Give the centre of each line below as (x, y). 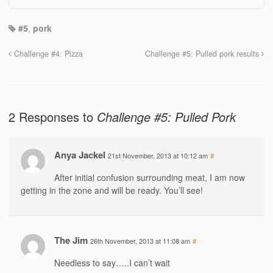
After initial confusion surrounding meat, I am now (150, 177)
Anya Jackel (80, 154)
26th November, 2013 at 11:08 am (140, 240)
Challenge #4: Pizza (47, 53)
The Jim (71, 240)
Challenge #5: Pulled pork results (203, 53)
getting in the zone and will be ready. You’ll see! (112, 190)
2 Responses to (53, 116)
